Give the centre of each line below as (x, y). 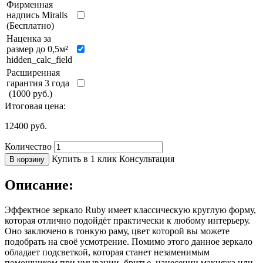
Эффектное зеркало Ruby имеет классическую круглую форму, (130, 210)
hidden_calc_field (39, 59)
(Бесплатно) (30, 25)
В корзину (27, 159)
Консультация (147, 159)
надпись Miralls (37, 15)
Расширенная (33, 72)
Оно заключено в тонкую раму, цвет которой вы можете (117, 231)
